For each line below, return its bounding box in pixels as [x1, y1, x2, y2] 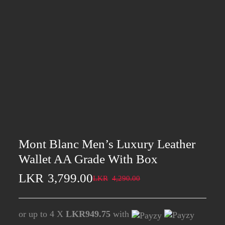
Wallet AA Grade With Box [19, 152, 158, 166]
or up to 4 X [19, 209, 66, 219]
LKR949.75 [66, 209, 111, 219]
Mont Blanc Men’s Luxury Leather [19, 137, 196, 151]
